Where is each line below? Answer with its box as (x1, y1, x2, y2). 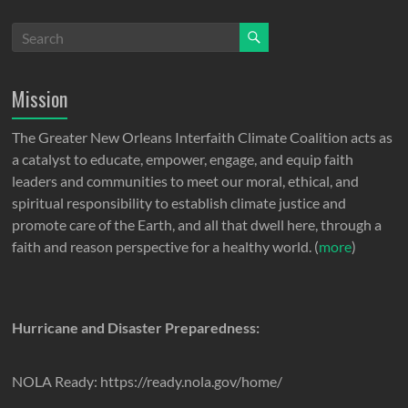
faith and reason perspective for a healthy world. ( (12, 238, 320, 256)
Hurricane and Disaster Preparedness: (12, 319, 260, 337)
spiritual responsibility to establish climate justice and (12, 194, 347, 212)
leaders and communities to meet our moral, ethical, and (12, 172, 360, 190)
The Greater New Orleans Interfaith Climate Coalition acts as (12, 128, 393, 147)
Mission (12, 84, 68, 114)
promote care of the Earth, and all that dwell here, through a (12, 216, 382, 234)
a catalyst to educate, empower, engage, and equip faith (12, 150, 354, 168)
